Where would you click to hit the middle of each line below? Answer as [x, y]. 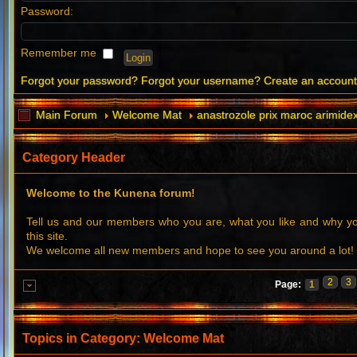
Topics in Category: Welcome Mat [124, 339]
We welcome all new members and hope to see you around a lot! [190, 251]
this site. [47, 236]
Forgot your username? [201, 81]
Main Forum [67, 115]
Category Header [74, 158]
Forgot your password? [80, 81]
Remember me [61, 53]
